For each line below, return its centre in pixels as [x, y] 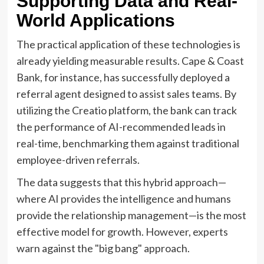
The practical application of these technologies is [128, 44]
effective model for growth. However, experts [122, 231]
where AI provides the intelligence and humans [123, 198]
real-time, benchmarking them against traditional [128, 143]
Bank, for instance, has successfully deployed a [123, 77]
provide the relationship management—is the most [131, 215]
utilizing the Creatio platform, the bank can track [126, 110]
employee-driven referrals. [78, 159]
